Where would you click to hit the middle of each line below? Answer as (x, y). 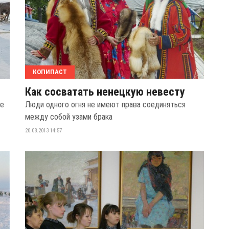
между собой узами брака (69, 117)
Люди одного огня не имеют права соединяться (105, 105)
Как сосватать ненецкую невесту (105, 92)
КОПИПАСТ (50, 72)
